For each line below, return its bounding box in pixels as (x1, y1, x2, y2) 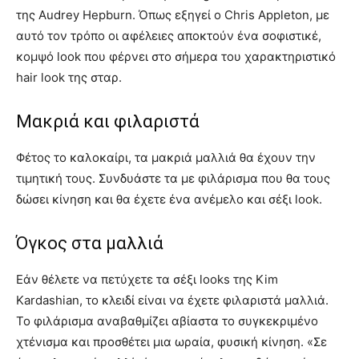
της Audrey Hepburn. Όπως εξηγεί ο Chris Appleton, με (16, 7, 329, 23)
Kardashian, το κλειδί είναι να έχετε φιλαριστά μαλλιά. (16, 292, 329, 309)
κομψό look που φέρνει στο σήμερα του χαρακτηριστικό (16, 49, 336, 65)
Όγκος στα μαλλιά (16, 233, 163, 254)
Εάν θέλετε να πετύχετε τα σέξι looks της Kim (16, 272, 278, 288)
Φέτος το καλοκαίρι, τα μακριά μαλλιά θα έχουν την (16, 150, 316, 166)
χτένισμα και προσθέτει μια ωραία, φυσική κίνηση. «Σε (16, 334, 327, 350)
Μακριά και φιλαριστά (16, 111, 200, 132)
